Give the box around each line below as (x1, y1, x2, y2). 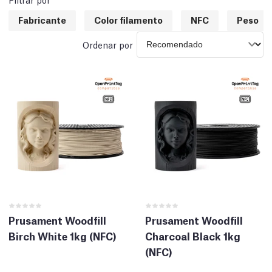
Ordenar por (82, 38, 133, 50)
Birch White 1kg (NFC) (8, 228, 117, 243)
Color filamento (94, 13, 163, 25)
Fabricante (18, 13, 66, 25)
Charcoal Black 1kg (145, 228, 240, 243)
